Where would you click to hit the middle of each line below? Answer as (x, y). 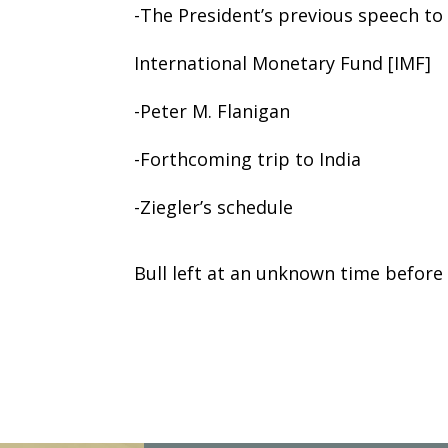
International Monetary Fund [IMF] (283, 62)
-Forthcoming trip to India (248, 158)
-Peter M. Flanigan (212, 110)
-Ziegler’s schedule (214, 206)
